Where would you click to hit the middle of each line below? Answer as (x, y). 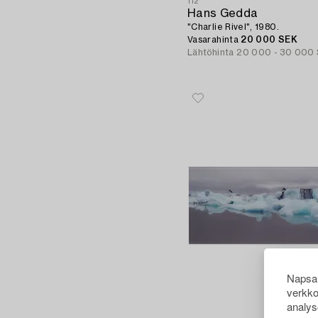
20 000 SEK (269, 39)
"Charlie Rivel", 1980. (233, 27)
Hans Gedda (223, 13)
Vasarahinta (214, 39)
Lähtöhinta (211, 52)
